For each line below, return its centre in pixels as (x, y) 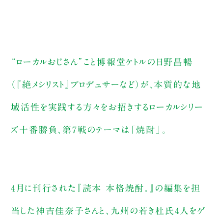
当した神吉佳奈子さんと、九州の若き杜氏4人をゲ (108, 211)
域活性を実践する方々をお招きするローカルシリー (107, 107)
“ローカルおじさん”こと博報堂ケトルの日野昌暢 (102, 62)
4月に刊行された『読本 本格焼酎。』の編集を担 (106, 188)
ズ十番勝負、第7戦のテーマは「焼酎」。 (89, 130)
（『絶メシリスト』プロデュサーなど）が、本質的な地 (106, 85)
